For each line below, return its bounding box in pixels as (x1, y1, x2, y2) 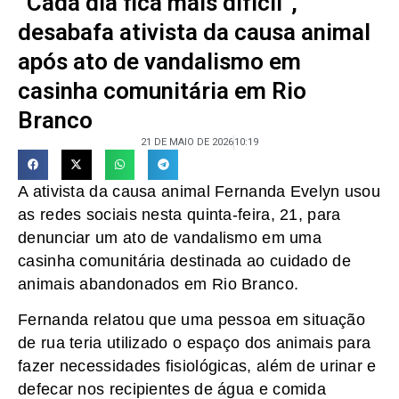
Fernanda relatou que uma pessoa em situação (18, 311, 365, 330)
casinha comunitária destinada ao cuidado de (18, 251, 351, 270)
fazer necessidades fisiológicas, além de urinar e (18, 357, 377, 376)
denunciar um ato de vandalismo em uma (18, 228, 322, 247)
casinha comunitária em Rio (18, 77, 306, 104)
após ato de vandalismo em (18, 47, 301, 75)
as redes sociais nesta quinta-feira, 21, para (18, 205, 341, 224)
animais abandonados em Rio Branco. (18, 274, 299, 293)
